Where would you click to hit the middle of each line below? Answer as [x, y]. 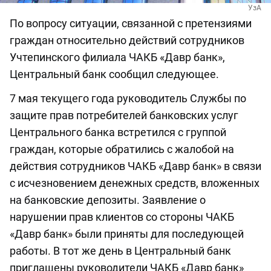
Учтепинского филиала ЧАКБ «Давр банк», [117, 57]
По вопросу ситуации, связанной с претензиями [131, 24]
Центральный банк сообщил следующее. [114, 74]
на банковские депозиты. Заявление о [108, 200]
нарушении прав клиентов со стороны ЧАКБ [122, 217]
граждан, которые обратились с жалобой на [122, 149]
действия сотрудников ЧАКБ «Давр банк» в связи [135, 166]
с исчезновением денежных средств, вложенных [135, 183]
